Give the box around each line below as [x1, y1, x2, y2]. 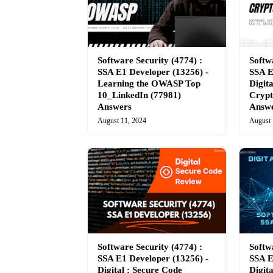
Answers [97, 102, 132, 112]
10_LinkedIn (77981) [97, 90, 181, 100]
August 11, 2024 [97, 116, 146, 125]
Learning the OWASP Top [97, 79, 200, 88]
